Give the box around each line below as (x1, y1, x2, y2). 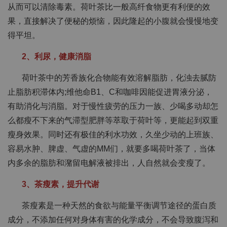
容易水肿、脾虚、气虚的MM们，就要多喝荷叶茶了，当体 (8, 144, 215, 153)
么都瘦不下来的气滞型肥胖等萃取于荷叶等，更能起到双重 (8, 116, 218, 125)
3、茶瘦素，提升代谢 (22, 180, 99, 188)
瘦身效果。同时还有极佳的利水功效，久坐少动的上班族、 (8, 130, 218, 139)
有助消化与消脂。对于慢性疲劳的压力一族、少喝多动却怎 (8, 102, 218, 110)
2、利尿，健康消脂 (22, 52, 91, 61)
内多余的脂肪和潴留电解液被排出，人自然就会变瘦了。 (8, 159, 210, 167)
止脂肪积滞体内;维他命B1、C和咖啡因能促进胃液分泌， (8, 88, 212, 96)
